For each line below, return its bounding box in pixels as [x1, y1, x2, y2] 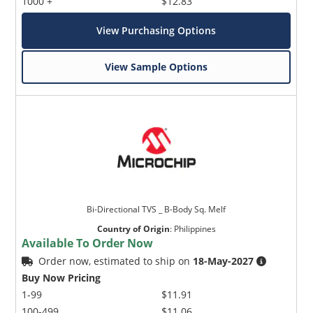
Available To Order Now [22, 235, 154, 251]
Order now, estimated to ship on [38, 254, 194, 268]
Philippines [173, 222, 216, 235]
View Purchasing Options [96, 23, 217, 37]
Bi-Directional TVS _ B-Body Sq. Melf [87, 203, 226, 215]
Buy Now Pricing [22, 270, 101, 284]
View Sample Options [105, 59, 208, 73]
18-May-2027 [193, 254, 254, 268]
